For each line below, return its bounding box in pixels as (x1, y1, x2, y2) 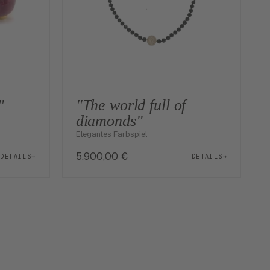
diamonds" (75, 112, 143, 130)
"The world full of (75, 96, 186, 115)
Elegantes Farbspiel (75, 129, 147, 140)
